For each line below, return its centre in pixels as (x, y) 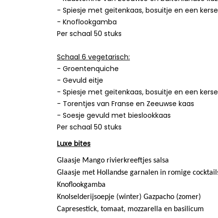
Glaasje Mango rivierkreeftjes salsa (113, 161)
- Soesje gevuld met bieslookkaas (114, 116)
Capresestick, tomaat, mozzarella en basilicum (130, 209)
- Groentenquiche (88, 69)
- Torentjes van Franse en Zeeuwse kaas (126, 104)
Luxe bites (74, 144)
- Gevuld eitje (80, 81)
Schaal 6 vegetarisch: (93, 57)
